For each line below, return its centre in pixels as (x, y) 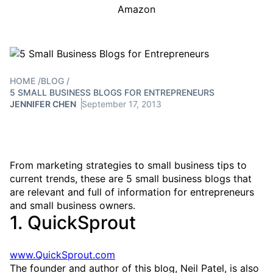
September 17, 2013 (122, 104)
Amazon (136, 9)
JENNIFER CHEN (43, 104)
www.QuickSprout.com (62, 254)
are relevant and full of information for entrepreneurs (132, 192)
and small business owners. (73, 205)
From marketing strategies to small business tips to (128, 165)
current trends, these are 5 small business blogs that (131, 179)
